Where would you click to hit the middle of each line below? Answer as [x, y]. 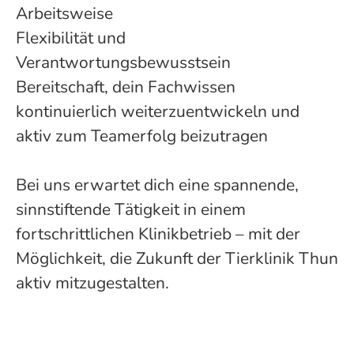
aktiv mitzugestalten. [92, 283]
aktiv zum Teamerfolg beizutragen [142, 136]
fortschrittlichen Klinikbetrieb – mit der [158, 234]
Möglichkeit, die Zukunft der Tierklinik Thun [177, 258]
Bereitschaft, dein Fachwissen [126, 87]
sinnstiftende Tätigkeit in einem [131, 209]
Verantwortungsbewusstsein [123, 62]
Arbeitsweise [64, 13]
